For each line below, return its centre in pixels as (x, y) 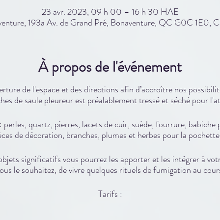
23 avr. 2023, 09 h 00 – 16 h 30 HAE (110, 12)
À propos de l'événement (110, 67)
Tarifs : (110, 194)
